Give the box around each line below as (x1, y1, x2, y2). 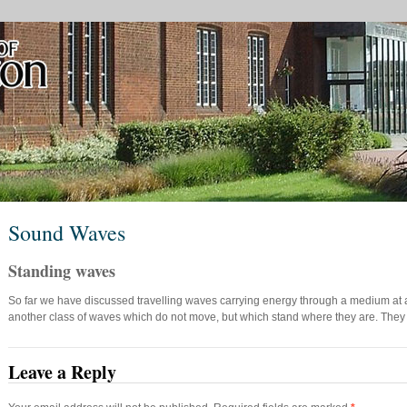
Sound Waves (8, 218, 125, 247)
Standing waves (8, 259, 115, 283)
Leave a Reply (8, 359, 116, 385)
